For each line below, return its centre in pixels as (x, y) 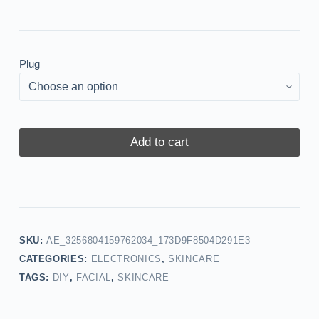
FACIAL (94, 278)
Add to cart (159, 142)
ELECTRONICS (126, 259)
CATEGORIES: (55, 259)
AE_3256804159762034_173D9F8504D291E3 (148, 241)
